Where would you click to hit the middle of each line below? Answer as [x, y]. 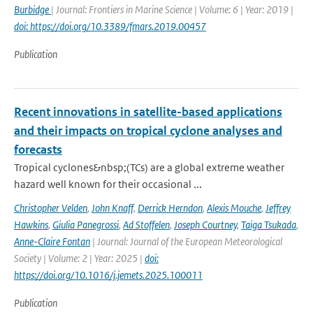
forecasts [38, 150]
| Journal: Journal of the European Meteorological [186, 241]
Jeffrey [278, 208]
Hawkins [31, 225]
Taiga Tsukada [269, 225]
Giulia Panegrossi [86, 225]
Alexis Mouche [234, 208]
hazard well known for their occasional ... [108, 184]
